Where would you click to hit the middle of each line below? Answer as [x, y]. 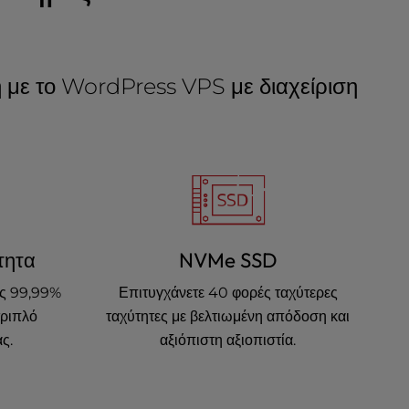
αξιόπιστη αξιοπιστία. [228, 340]
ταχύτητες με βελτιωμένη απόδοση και [228, 316]
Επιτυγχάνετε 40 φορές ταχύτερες [228, 293]
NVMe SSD [228, 260]
